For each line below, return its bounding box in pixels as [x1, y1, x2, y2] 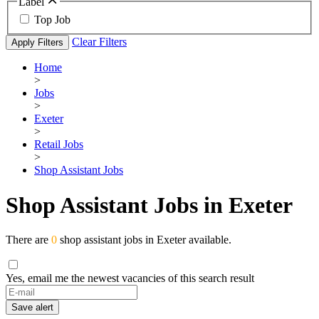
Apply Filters [11, 37, 63, 48]
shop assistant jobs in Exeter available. [57, 234, 231, 246]
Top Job [34, 14, 70, 26]
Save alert [11, 302, 53, 313]
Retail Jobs [34, 138, 83, 151]
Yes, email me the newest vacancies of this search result [6, 272, 254, 285]
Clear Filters [72, 36, 127, 48]
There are [6, 234, 51, 246]
